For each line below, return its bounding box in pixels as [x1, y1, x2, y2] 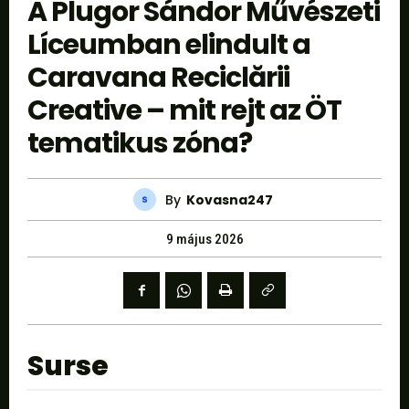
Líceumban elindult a [27, 26, 310, 65]
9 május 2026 [165, 231, 244, 248]
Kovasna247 [186, 190, 273, 209]
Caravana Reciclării [27, 58, 289, 98]
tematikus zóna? [27, 124, 252, 163]
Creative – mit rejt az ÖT [27, 91, 341, 131]
